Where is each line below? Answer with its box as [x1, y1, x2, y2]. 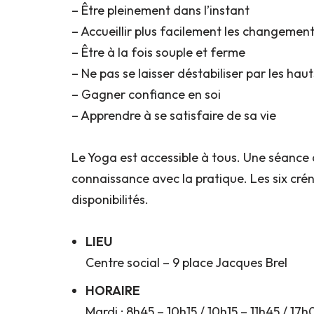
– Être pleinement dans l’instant [71, 1, 250, 18]
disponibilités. [71, 191, 149, 207]
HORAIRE [86, 282, 140, 299]
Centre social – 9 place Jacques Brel [86, 254, 287, 271]
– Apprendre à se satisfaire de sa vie [71, 107, 276, 123]
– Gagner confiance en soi [71, 86, 221, 102]
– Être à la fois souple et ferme [71, 43, 245, 60]
